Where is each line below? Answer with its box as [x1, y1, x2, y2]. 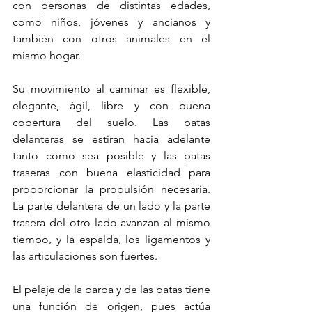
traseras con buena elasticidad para [13, 165, 210, 179]
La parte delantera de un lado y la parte [13, 198, 210, 212]
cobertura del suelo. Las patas [13, 115, 210, 129]
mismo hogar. [13, 48, 81, 62]
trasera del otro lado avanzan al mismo [13, 215, 210, 229]
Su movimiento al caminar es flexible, [13, 81, 210, 95]
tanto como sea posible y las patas [13, 148, 210, 162]
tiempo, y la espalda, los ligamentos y [13, 232, 210, 246]
